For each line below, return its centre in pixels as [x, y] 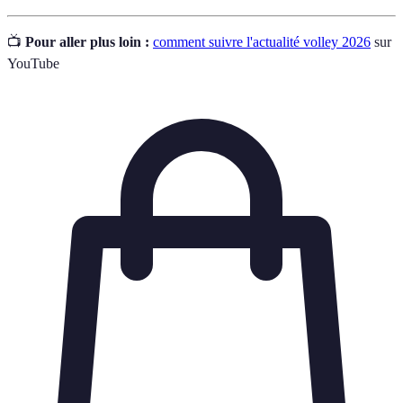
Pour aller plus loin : [87, 42]
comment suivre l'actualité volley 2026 [262, 42]
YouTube [33, 64]
